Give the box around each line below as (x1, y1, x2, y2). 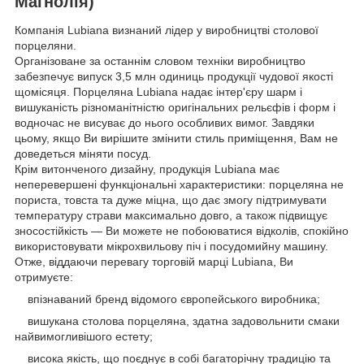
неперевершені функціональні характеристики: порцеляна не (15, 178, 344, 192)
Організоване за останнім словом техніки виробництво (15, 54, 305, 68)
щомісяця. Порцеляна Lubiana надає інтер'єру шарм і (15, 85, 302, 99)
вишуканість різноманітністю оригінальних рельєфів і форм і (15, 101, 336, 115)
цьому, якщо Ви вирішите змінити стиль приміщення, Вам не (15, 132, 338, 145)
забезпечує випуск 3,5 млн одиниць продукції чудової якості (15, 70, 333, 84)
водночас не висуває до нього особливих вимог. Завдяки (15, 116, 314, 130)
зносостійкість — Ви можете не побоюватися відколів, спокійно (15, 224, 349, 238)
